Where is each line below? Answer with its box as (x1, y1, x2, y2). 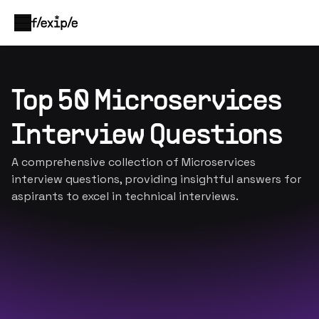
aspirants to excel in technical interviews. (11, 189, 239, 204)
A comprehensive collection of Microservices (11, 155, 256, 169)
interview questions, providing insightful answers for (11, 172, 301, 187)
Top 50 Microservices (11, 90, 283, 115)
